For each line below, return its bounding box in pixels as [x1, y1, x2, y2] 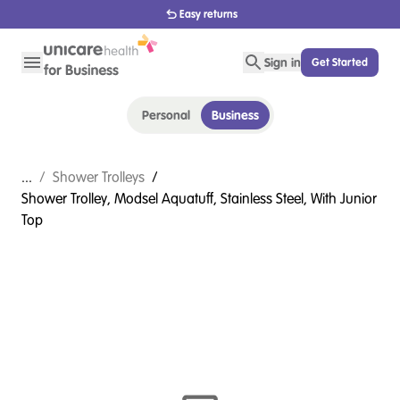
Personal [141, 105, 190, 124]
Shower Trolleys [53, 167, 145, 187]
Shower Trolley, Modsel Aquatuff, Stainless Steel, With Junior [21, 188, 377, 208]
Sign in [264, 54, 301, 71]
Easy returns [179, 6, 237, 21]
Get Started [312, 54, 368, 70]
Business [211, 105, 259, 124]
